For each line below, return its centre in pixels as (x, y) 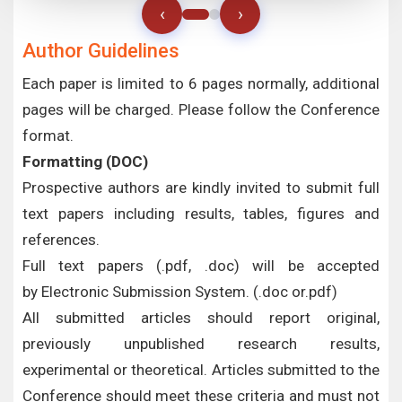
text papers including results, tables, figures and (201, 214)
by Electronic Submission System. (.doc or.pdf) (180, 292)
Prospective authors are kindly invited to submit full (201, 188)
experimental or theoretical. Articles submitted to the (201, 370)
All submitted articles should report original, (201, 318)
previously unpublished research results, (201, 344)
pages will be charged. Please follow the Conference (201, 109)
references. (61, 240)
